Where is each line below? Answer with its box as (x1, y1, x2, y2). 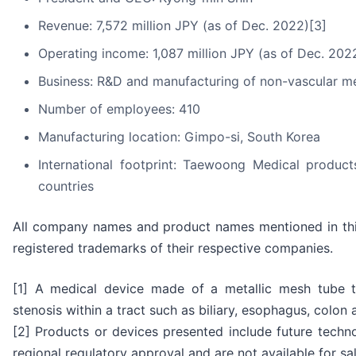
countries (38, 178, 94, 195)
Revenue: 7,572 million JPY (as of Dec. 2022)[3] (38, 17, 327, 34)
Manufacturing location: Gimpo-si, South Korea (38, 129, 320, 145)
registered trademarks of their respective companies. (13, 240, 333, 257)
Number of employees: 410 (38, 101, 200, 118)
